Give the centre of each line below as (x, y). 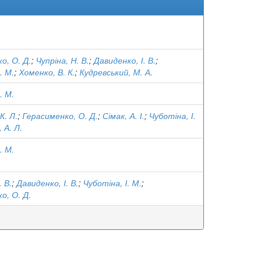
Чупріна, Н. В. (62, 60)
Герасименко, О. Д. (60, 115)
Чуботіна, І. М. (112, 183)
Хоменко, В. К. (47, 72)
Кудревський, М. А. (116, 72)
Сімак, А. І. (123, 115)
